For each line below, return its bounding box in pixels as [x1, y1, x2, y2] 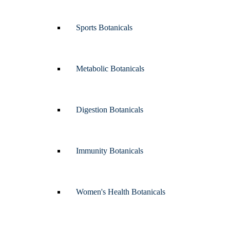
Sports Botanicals [76, 23, 132, 32]
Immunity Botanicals [76, 146, 143, 155]
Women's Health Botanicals [76, 187, 165, 196]
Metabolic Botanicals [76, 64, 144, 73]
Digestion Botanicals [76, 105, 143, 114]
